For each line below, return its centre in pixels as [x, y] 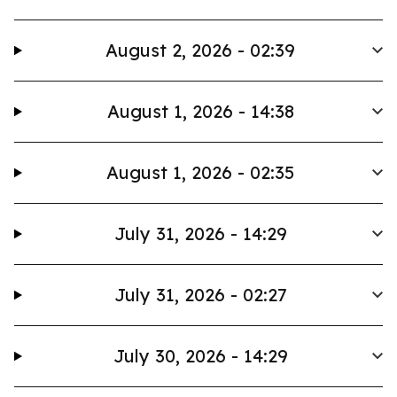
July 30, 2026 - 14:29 [200, 356]
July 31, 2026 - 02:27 [200, 295]
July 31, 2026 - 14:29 [200, 234]
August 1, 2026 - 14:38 [200, 111]
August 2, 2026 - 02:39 [201, 50]
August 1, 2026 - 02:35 [201, 172]
